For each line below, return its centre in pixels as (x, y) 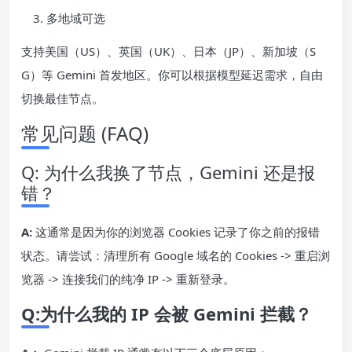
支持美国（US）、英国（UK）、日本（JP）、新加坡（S (169, 51)
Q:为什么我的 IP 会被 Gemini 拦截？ (167, 313)
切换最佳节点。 (62, 98)
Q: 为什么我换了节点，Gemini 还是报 (168, 172)
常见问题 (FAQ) (85, 133)
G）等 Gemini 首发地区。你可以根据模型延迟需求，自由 (172, 74)
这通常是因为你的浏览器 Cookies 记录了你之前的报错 (176, 231)
